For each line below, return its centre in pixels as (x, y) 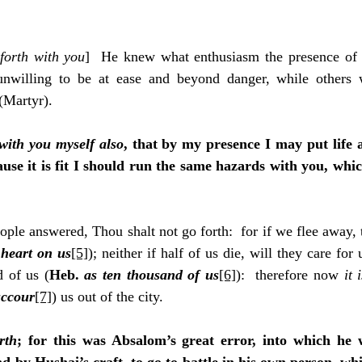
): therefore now (290, 275)
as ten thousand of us (152, 275)
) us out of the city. (107, 297)
